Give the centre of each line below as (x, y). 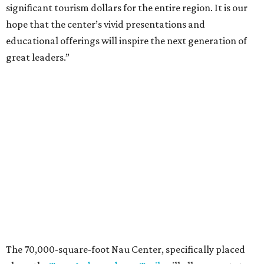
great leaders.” (38, 57)
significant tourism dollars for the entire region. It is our (127, 8)
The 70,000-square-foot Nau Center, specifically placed (126, 250)
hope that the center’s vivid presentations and (105, 24)
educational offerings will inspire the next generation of (126, 41)
